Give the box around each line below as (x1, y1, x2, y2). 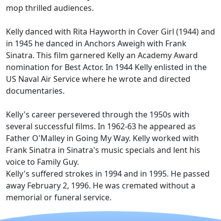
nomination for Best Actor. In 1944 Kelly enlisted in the (6, 62, 207, 73)
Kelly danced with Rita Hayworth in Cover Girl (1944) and (6, 26, 215, 37)
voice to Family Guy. (6, 156, 79, 167)
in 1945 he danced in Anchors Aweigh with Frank (6, 38, 186, 49)
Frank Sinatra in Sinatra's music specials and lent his (6, 145, 200, 155)
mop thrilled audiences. (6, 2, 94, 13)
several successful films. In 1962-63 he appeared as (6, 121, 196, 132)
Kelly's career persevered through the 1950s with (6, 109, 189, 120)
